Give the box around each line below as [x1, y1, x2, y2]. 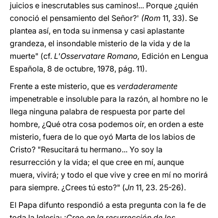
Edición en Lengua [142, 51, 208, 61]
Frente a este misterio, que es [10, 81, 117, 91]
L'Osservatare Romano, [54, 51, 142, 61]
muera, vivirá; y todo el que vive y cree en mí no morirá [10, 170, 208, 180]
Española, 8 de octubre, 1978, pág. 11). [10, 64, 147, 73]
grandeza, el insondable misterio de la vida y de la [10, 38, 190, 48]
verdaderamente [117, 81, 178, 91]
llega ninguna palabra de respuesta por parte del [10, 107, 185, 116]
